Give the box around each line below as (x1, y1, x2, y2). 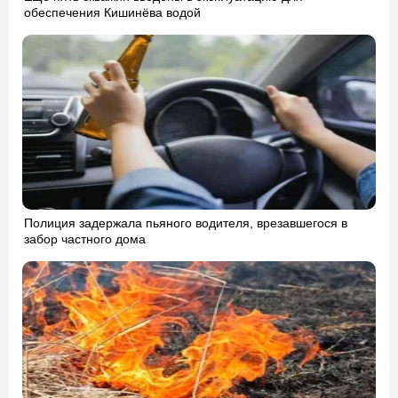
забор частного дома (24, 232, 146, 247)
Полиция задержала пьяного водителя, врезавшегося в (24, 216, 347, 231)
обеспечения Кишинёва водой (24, 5, 201, 20)
